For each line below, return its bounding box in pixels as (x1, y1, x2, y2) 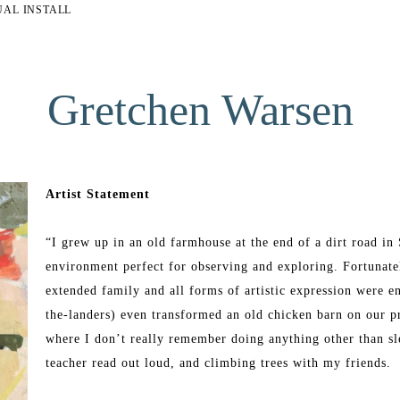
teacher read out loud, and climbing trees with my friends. (45, 356, 396, 371)
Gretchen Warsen (46, 85, 354, 136)
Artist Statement (45, 187, 150, 202)
